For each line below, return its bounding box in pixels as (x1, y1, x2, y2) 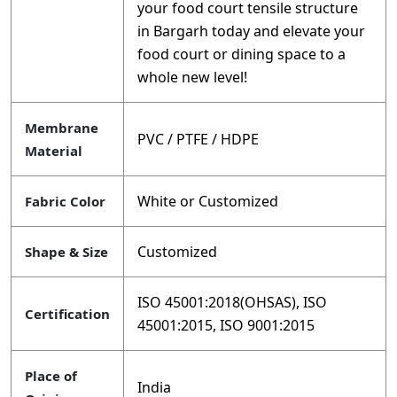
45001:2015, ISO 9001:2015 (137, 315, 315, 336)
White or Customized (137, 191, 278, 212)
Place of (25, 367, 77, 385)
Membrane (25, 119, 98, 137)
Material (25, 142, 82, 160)
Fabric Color (25, 192, 105, 211)
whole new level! (137, 67, 247, 88)
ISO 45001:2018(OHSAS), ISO (137, 292, 327, 313)
